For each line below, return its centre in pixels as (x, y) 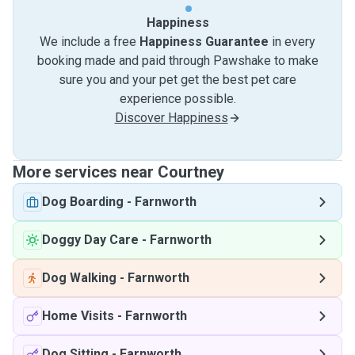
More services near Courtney (118, 172)
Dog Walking (79, 278)
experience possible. (177, 99)
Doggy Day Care (90, 240)
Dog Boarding (83, 202)
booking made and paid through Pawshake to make (177, 61)
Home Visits (78, 316)
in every (292, 42)
